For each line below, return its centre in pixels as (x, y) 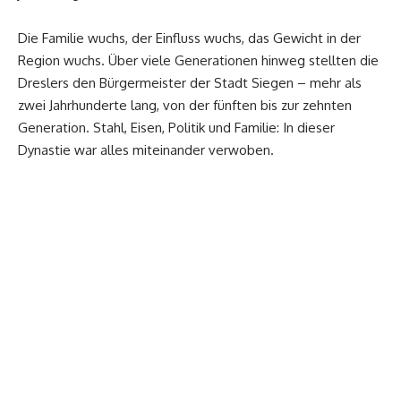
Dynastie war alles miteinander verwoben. (146, 149)
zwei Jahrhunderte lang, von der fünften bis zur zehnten (185, 105)
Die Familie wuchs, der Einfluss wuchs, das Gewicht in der (189, 38)
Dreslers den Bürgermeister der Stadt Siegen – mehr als (190, 82)
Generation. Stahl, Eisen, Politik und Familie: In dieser (176, 127)
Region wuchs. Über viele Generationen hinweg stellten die (198, 60)
